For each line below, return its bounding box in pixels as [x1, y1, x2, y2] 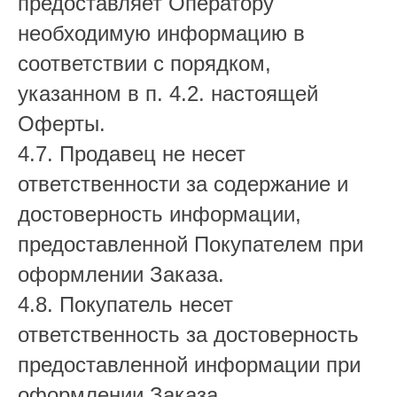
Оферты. [18, 112, 105, 136]
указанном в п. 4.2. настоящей [18, 82, 318, 105]
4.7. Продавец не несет [18, 142, 245, 166]
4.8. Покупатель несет [18, 292, 233, 316]
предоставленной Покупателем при [18, 232, 363, 256]
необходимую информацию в [18, 21, 305, 45]
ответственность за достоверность [18, 323, 359, 346]
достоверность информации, [18, 202, 301, 226]
